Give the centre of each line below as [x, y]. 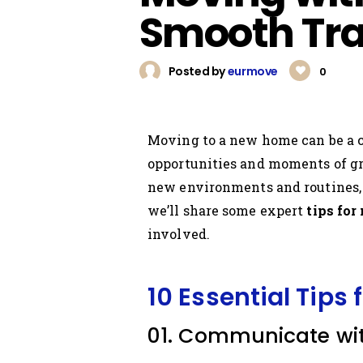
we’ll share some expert [227, 211]
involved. [179, 234]
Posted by [197, 72]
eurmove [254, 72]
